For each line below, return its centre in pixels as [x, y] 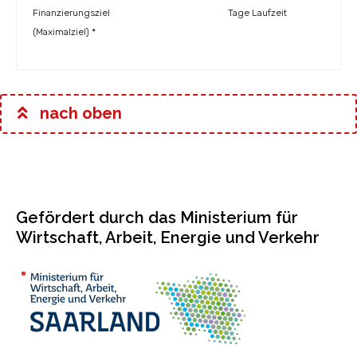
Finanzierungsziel [71, 13]
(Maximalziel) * [64, 32]
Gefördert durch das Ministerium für [157, 218]
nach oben [79, 113]
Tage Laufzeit [258, 13]
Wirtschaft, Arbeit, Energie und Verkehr [168, 237]
